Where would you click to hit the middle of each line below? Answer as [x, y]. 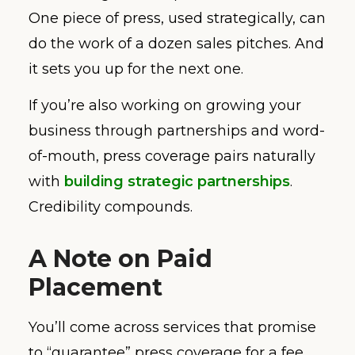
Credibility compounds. [111, 207]
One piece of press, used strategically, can [177, 18]
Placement [95, 288]
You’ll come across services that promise [172, 328]
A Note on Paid [120, 259]
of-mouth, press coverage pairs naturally [172, 157]
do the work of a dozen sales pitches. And [176, 43]
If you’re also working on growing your [165, 106]
